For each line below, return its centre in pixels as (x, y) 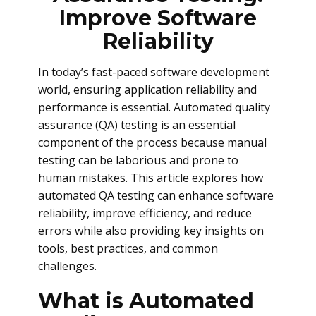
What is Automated (146, 301)
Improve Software (158, 18)
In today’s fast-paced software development (154, 72)
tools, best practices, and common (128, 248)
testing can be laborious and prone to (138, 160)
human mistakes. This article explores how (151, 178)
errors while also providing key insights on (151, 231)
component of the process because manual (152, 142)
